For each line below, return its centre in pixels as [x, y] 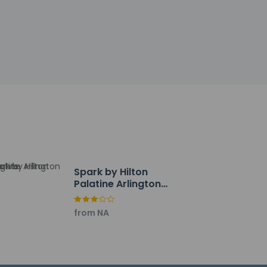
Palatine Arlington [117, 184]
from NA [91, 213]
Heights [92, 196]
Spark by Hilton [111, 172]
